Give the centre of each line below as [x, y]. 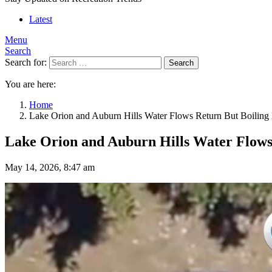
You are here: [30, 84]
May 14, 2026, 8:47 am [50, 167]
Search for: [26, 62]
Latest [41, 19]
